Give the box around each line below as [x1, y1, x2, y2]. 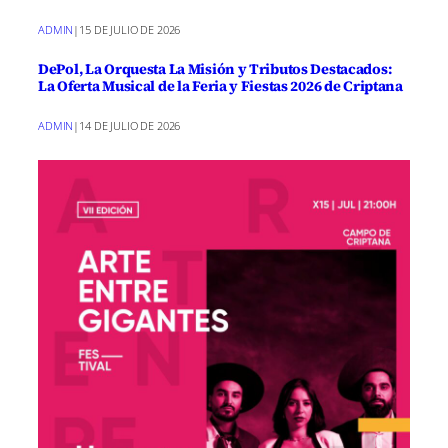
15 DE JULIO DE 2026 [79, 21, 181, 37]
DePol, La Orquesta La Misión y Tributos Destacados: [38, 58, 392, 79]
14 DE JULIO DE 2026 [79, 118, 181, 133]
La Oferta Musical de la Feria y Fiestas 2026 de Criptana [38, 75, 403, 96]
